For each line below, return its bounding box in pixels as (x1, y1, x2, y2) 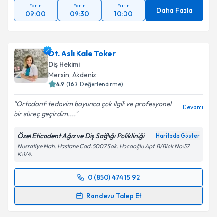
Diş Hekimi (48, 60, 80, 69)
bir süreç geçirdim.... (14, 109, 75, 118)
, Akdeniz (69, 70, 96, 79)
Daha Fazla (156, 6, 193, 15)
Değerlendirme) (80, 80, 123, 88)
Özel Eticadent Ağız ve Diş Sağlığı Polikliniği (17, 131, 144, 140)
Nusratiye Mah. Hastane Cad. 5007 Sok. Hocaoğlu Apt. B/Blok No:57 (17, 142, 189, 150)
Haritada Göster (156, 132, 200, 139)
